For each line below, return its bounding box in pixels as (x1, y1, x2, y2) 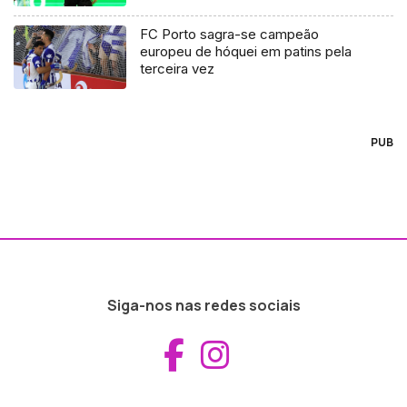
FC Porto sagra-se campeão (140, 25, 320, 43)
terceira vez (140, 59, 215, 77)
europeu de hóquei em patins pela (140, 42, 352, 60)
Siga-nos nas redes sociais (106, 294, 301, 315)
